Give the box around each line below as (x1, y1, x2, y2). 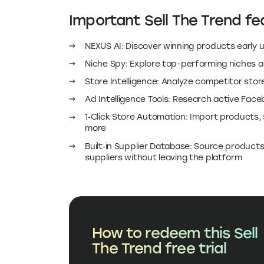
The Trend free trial (92, 239, 226, 257)
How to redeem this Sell (92, 224, 258, 242)
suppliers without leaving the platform (85, 152, 242, 163)
